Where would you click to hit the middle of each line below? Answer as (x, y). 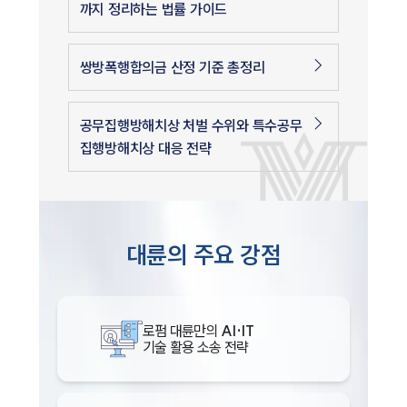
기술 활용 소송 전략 (195, 347)
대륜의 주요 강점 (203, 254)
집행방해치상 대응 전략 (145, 148)
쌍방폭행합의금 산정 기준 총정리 (172, 67)
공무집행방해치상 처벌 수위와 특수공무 (191, 125)
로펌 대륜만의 (182, 330)
